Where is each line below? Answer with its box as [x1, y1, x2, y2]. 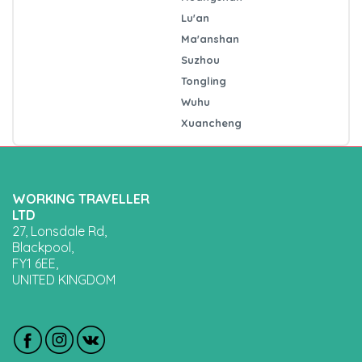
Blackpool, [12, 238, 74, 255]
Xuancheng [181, 116, 242, 129]
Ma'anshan [181, 32, 239, 45]
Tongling [181, 74, 226, 87]
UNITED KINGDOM [12, 271, 116, 288]
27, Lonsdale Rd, [12, 222, 107, 239]
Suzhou [181, 53, 220, 66]
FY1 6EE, [12, 255, 58, 271]
